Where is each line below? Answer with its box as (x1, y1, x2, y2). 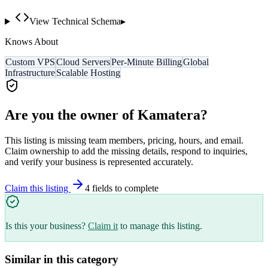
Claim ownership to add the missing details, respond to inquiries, (5, 146, 248, 157)
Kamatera (138, 107, 200, 123)
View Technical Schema (29, 16, 121, 27)
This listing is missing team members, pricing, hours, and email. (5, 135, 243, 146)
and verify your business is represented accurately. (5, 157, 193, 167)
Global (183, 57, 209, 68)
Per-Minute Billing (111, 57, 182, 68)
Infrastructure (5, 68, 55, 78)
